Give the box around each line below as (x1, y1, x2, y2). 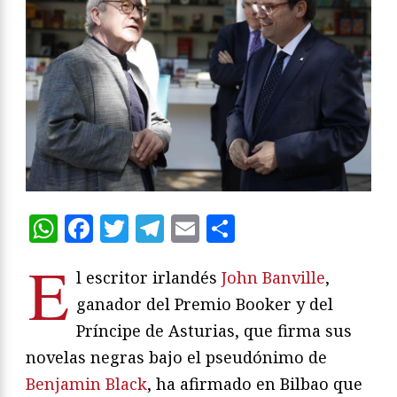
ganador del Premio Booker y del (76, 293, 333, 315)
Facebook (93, 209, 222, 248)
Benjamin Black (26, 373, 147, 395)
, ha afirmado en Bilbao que (147, 373, 362, 395)
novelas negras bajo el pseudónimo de (26, 346, 327, 369)
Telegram (164, 209, 293, 248)
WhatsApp (58, 209, 202, 248)
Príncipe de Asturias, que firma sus (76, 320, 352, 342)
